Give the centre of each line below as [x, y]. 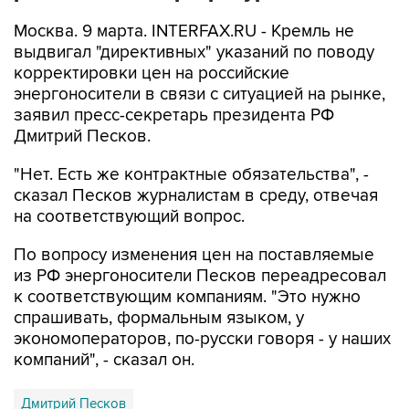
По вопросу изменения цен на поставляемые [194, 255]
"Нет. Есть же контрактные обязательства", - [191, 175]
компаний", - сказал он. [104, 360]
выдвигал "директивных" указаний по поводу [194, 52]
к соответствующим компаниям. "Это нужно [187, 297]
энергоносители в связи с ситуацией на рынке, [199, 94]
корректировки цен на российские [152, 73]
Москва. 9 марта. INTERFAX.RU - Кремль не [184, 31]
